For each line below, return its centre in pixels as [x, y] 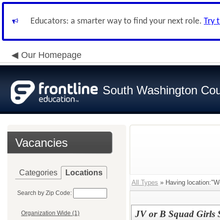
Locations [84, 173]
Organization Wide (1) [50, 213]
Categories [38, 173]
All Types [145, 182]
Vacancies [41, 143]
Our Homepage [51, 55]
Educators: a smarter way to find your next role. [117, 21]
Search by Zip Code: [44, 193]
